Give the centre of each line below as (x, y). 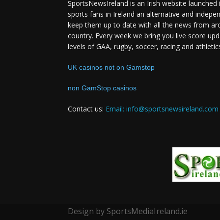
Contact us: (87, 109)
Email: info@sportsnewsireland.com (162, 109)
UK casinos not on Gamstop (111, 68)
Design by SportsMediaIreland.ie (128, 211)
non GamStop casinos (102, 88)
